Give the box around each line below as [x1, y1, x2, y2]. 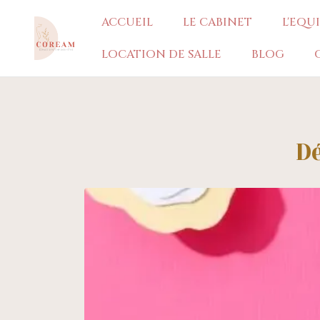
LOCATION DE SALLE [101, 46, 222, 63]
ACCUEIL [101, 14, 154, 30]
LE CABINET [182, 14, 252, 30]
